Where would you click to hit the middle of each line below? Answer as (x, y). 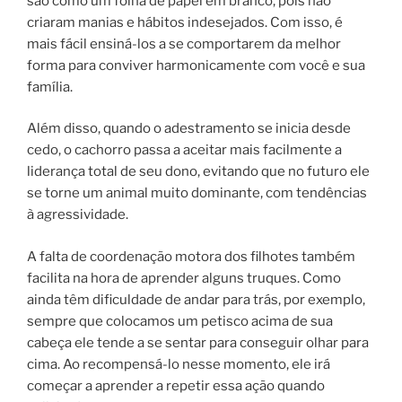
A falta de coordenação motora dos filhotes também (191, 256)
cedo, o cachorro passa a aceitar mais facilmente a (184, 150)
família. (50, 87)
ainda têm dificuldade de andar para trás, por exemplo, (196, 299)
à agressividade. (78, 215)
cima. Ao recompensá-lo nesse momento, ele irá (179, 364)
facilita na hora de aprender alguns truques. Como (184, 278)
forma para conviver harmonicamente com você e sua (196, 65)
